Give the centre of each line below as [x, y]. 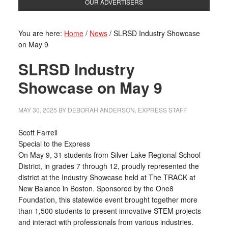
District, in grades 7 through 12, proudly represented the [108, 166]
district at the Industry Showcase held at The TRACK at [107, 177]
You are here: [41, 33]
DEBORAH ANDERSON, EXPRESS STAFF [127, 110]
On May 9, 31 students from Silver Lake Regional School [109, 155]
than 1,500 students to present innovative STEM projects [109, 211]
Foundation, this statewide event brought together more [108, 199]
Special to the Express [54, 144]
